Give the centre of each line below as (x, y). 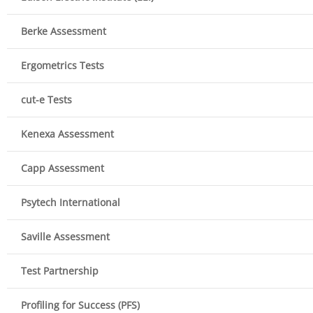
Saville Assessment (65, 237)
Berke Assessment (64, 31)
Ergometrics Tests (63, 66)
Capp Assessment (63, 168)
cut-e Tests (46, 100)
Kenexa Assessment (67, 134)
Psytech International (71, 203)
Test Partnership (60, 271)
